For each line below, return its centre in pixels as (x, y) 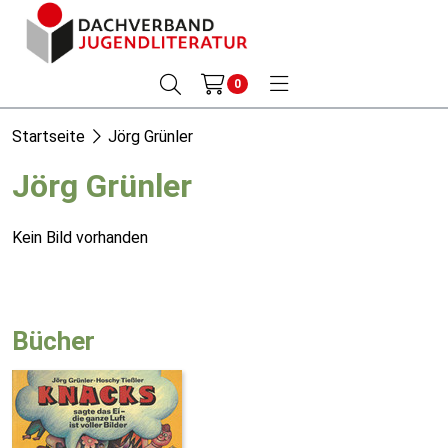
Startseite (48, 136)
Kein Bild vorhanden (80, 237)
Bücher (53, 341)
